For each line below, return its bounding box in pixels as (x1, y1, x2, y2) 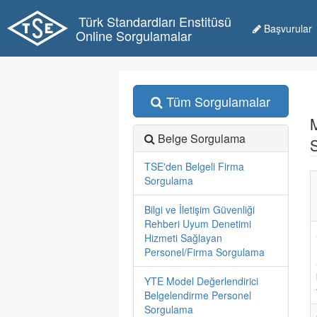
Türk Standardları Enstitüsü (78, 12, 231, 30)
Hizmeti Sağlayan (144, 231, 222, 245)
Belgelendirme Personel (144, 288, 251, 302)
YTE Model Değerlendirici (144, 274, 258, 288)
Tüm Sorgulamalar (163, 92, 271, 110)
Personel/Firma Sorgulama (144, 245, 265, 259)
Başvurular (260, 21, 312, 35)
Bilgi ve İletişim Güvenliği (144, 202, 255, 217)
